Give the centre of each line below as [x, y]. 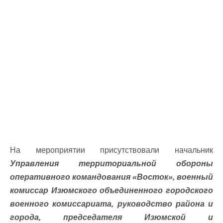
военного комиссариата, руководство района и [111, 204]
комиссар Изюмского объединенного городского [111, 190]
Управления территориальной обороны [111, 164]
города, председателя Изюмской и [111, 217]
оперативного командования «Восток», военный [111, 177]
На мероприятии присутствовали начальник [111, 150]
